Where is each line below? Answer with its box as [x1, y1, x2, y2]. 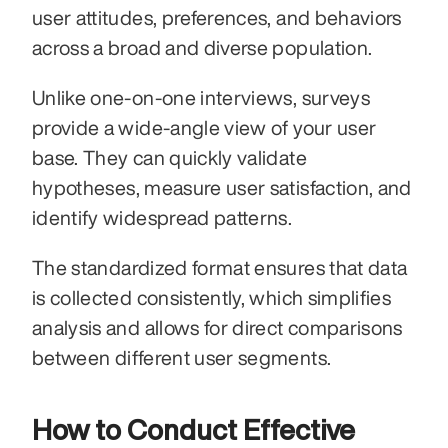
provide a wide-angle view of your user [32, 116, 377, 138]
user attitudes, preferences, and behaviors [32, 6, 402, 28]
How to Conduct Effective [32, 414, 355, 444]
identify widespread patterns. [32, 206, 293, 228]
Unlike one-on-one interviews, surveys [32, 86, 370, 108]
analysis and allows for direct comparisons [32, 316, 403, 338]
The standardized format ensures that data [32, 256, 408, 278]
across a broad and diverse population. [32, 36, 373, 58]
